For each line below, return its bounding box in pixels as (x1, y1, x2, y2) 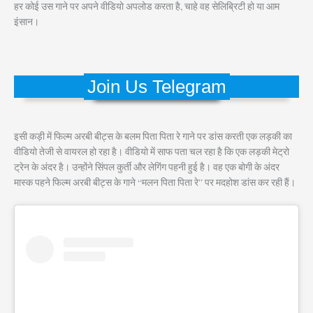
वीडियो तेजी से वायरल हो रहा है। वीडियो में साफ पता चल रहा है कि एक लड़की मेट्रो (14, 145, 289, 158)
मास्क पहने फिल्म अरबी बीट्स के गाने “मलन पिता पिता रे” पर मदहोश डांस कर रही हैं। (14, 175, 296, 189)
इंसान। (14, 15, 39, 29)
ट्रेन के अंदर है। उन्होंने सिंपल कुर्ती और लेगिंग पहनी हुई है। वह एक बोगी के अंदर (14, 160, 279, 173)
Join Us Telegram (87, 76, 226, 96)
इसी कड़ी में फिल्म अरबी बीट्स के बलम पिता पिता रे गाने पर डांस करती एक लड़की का (14, 129, 292, 143)
